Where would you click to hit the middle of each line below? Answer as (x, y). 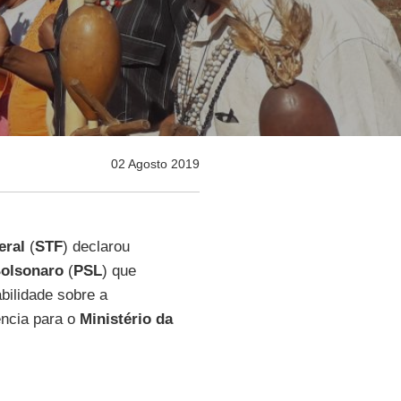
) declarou (96, 247)
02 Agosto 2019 (155, 164)
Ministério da (126, 319)
